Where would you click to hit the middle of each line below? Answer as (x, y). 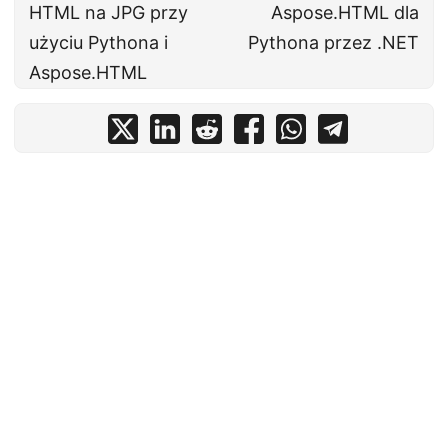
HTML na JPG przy (108, 13)
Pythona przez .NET (333, 43)
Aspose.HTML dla (345, 13)
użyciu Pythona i (98, 43)
